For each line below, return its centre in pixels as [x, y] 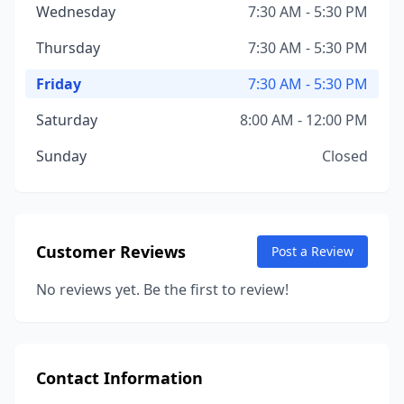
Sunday [61, 156]
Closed [345, 156]
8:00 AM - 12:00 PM [304, 120]
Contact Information [119, 378]
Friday [59, 84]
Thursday [68, 48]
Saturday [67, 120]
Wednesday [76, 12]
